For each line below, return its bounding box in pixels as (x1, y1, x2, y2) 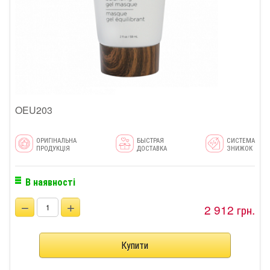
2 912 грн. (204, 201, 255, 218)
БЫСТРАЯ (136, 134, 164, 145)
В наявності (25, 174, 75, 189)
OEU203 (15, 102, 52, 117)
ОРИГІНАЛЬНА (36, 134, 77, 145)
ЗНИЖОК (227, 142, 253, 152)
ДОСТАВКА (136, 142, 167, 152)
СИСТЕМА (227, 134, 255, 145)
